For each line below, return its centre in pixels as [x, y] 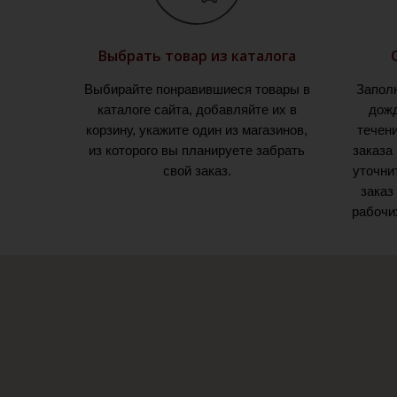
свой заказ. [197, 171]
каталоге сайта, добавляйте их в [197, 110]
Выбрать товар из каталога [197, 56]
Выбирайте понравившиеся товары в [197, 90]
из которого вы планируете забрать [197, 151]
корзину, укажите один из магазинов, [197, 130]
